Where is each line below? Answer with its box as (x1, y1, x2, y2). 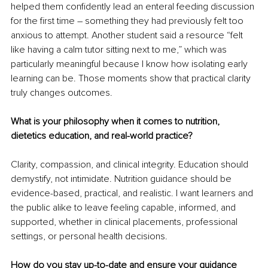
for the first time (11, 15, 77, 28)
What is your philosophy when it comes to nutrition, (11, 115, 222, 128)
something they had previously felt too (83, 15, 246, 28)
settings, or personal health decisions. (11, 230, 167, 243)
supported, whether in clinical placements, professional (11, 216, 240, 229)
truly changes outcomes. (11, 87, 112, 99)
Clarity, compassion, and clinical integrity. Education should (11, 159, 251, 171)
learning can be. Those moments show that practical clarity (11, 72, 253, 85)
